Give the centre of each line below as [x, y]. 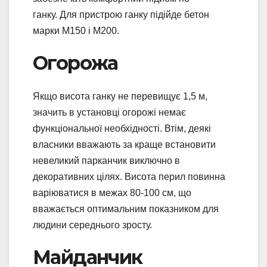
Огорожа [75, 63]
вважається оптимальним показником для [126, 209]
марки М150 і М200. [76, 30]
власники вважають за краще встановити [124, 145]
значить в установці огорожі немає [109, 113]
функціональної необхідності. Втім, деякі [122, 129]
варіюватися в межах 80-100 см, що [112, 193]
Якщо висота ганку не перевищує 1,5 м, [120, 97]
